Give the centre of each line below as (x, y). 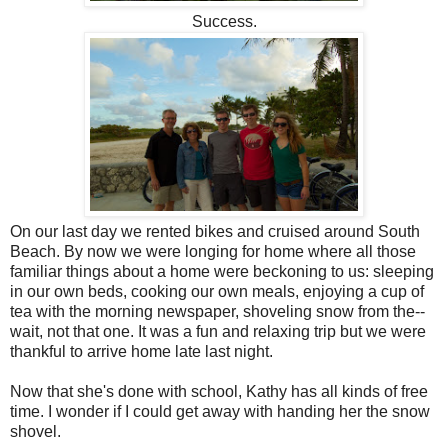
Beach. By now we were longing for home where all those (213, 252)
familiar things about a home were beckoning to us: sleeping (222, 272)
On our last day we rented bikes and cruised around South (215, 232)
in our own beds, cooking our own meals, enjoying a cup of (217, 292)
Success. (224, 22)
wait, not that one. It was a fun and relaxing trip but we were (218, 332)
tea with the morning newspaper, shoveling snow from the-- (217, 312)
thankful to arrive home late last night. (141, 352)
